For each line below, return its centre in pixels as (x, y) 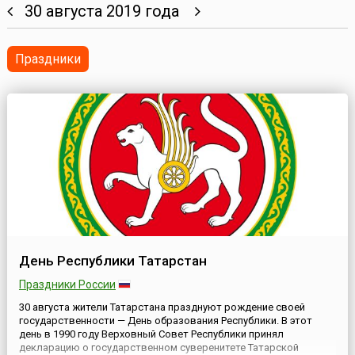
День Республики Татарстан (113, 261)
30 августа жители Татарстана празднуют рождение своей (162, 307)
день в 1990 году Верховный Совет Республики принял (151, 334)
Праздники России (67, 285)
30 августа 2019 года (103, 11)
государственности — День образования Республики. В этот (165, 321)
